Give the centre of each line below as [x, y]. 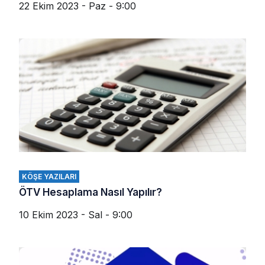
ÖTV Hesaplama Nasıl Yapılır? [91, 193]
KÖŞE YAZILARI [49, 177]
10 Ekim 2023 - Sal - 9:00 [76, 215]
